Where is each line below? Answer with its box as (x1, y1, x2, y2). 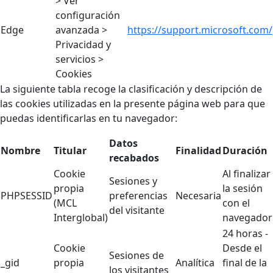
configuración (55, 9, 120, 23)
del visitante (109, 204, 165, 218)
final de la (222, 256, 267, 270)
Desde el (222, 241, 262, 255)
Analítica (175, 256, 214, 270)
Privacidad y (55, 38, 111, 52)
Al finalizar (222, 167, 271, 181)
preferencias (109, 189, 168, 203)
